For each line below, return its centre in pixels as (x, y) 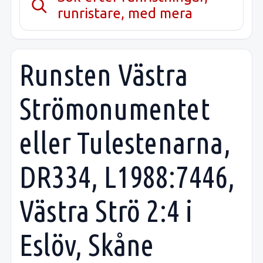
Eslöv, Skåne (87, 245)
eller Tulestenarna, (125, 142)
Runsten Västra (104, 74)
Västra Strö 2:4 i (106, 210)
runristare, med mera (125, 13)
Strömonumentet (115, 108)
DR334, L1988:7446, (127, 176)
